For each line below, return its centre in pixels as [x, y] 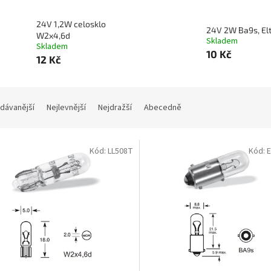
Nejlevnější [66, 108]
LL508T [120, 152]
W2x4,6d [53, 36]
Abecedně [163, 108]
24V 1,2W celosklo [71, 24]
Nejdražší [115, 108]
